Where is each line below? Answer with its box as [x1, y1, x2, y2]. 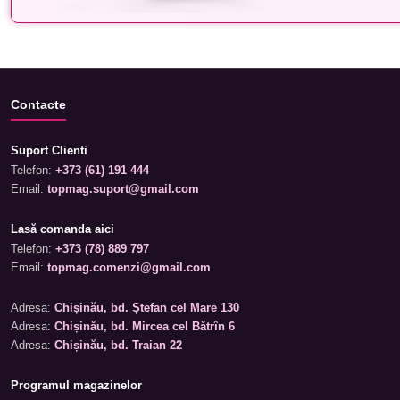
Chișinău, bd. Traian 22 [54, 338, 182, 352]
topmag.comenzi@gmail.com [47, 261, 211, 274]
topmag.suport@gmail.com [47, 182, 199, 196]
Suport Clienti [11, 144, 87, 157]
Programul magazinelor [11, 379, 142, 392]
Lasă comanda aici [11, 222, 114, 236]
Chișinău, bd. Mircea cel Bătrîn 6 [54, 320, 235, 333]
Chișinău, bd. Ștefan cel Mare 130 [54, 301, 239, 314]
